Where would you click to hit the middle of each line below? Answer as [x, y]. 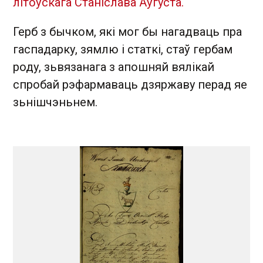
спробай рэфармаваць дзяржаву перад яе [130, 85]
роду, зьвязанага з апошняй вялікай [114, 67]
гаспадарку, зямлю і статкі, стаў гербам [123, 49]
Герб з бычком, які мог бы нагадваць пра [127, 32]
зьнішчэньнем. [55, 102]
